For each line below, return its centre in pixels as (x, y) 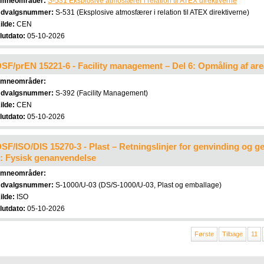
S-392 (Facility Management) (101, 93)
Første (204, 234)
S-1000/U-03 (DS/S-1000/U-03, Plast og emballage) (138, 185)
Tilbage (232, 234)
